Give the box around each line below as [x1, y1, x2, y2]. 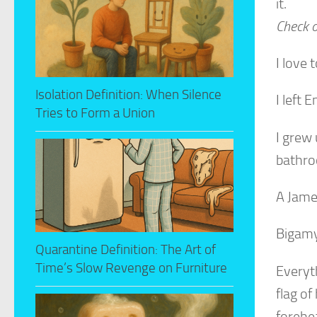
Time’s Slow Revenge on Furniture [35, 259, 227, 276]
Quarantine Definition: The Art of [35, 241, 216, 258]
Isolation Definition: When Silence [35, 86, 221, 103]
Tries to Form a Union [35, 104, 155, 121]
